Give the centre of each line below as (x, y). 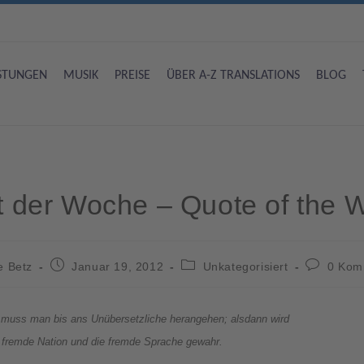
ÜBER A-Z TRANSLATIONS (233, 75)
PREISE (132, 75)
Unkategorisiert (245, 266)
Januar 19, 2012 (118, 266)
